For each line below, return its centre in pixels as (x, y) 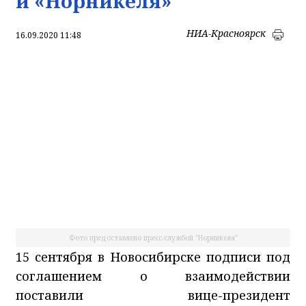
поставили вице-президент (153, 295)
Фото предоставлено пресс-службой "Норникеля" (153, 237)
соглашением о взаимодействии (153, 276)
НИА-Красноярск (226, 33)
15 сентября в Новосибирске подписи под (153, 256)
